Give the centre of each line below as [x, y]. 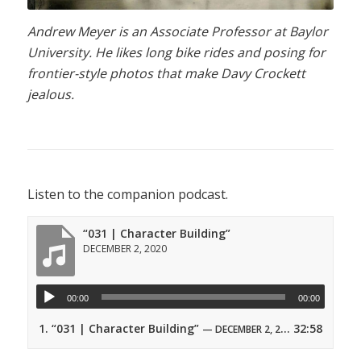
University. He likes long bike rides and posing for [176, 52]
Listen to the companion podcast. [127, 195]
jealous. [50, 94]
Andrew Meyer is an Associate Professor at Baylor [177, 31]
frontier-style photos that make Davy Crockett [166, 73]
